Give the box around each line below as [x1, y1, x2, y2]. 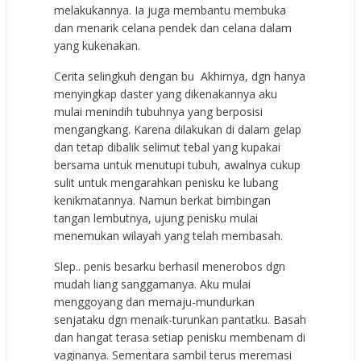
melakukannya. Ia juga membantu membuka [54, 2, 287, 18]
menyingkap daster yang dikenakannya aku [54, 85, 278, 102]
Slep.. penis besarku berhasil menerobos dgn [54, 258, 286, 274]
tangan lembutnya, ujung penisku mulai [54, 210, 259, 226]
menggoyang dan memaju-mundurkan [54, 293, 255, 309]
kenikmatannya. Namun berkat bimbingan [54, 192, 272, 208]
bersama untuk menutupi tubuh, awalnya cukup [54, 156, 301, 172]
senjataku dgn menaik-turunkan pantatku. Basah [54, 311, 307, 327]
